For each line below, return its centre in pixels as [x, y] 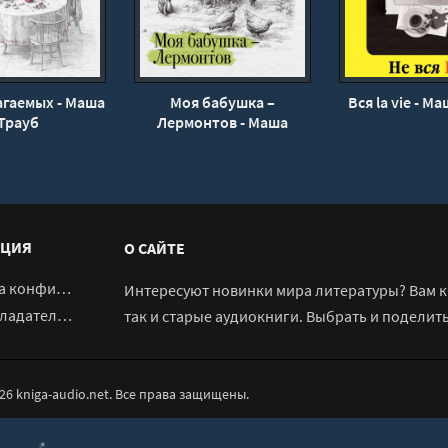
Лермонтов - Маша [222, 122]
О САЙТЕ [154, 248]
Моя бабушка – [222, 102]
